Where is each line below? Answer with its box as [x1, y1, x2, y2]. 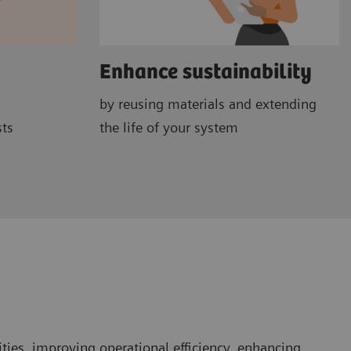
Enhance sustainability [100, 60, 312, 85]
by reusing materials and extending [100, 95, 317, 112]
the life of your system [100, 118, 238, 136]
